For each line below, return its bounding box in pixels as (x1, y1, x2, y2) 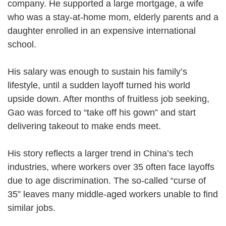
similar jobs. (8, 202, 67, 213)
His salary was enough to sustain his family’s (8, 66, 187, 77)
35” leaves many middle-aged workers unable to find (8, 189, 218, 199)
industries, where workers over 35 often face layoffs (8, 161, 214, 172)
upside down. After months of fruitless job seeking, (8, 93, 209, 104)
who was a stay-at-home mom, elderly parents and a (8, 12, 218, 22)
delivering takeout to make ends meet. (8, 121, 173, 131)
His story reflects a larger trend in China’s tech (8, 148, 193, 158)
